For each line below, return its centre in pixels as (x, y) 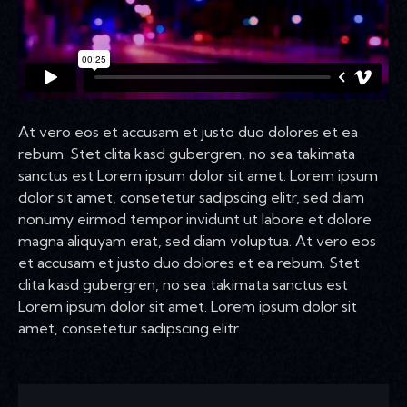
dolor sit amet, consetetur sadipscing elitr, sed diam (191, 197)
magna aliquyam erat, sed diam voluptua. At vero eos (197, 240)
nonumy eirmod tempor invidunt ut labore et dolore (195, 218)
